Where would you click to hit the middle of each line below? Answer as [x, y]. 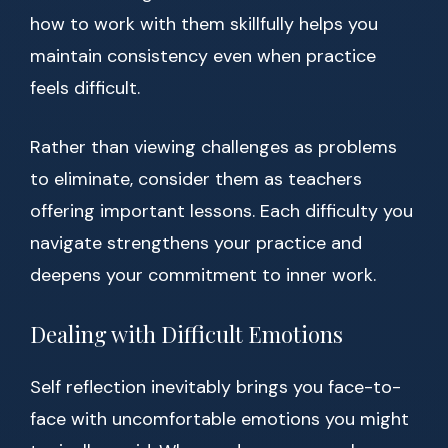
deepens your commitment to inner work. [203, 275]
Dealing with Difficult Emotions [186, 334]
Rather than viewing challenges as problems [213, 147]
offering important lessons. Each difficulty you [221, 211]
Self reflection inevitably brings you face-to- [215, 387]
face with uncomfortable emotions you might [219, 419]
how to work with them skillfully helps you [204, 24]
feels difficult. [85, 88]
